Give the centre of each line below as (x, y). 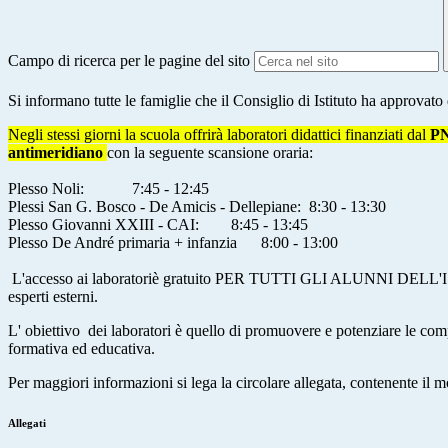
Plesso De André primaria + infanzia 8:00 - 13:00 (175, 242)
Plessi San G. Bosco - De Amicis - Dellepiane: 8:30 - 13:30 (199, 206)
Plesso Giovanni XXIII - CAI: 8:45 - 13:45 (160, 224)
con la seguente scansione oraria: (212, 152)
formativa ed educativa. (81, 348)
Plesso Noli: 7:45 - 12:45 (110, 188)
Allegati (27, 422)
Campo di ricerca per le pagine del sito (129, 61)
